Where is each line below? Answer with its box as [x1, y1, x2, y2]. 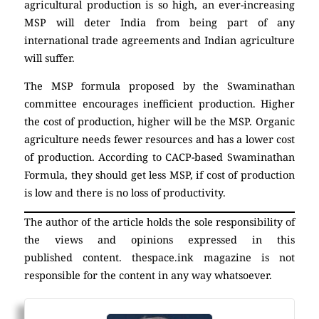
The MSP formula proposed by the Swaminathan [24, 79, 295, 93]
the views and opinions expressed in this [24, 233, 295, 247]
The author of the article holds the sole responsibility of [24, 215, 295, 229]
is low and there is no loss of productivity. [24, 186, 229, 200]
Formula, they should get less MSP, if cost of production [24, 168, 295, 182]
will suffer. [24, 51, 75, 65]
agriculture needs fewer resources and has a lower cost [24, 132, 295, 147]
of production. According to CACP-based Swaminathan [24, 150, 295, 164]
